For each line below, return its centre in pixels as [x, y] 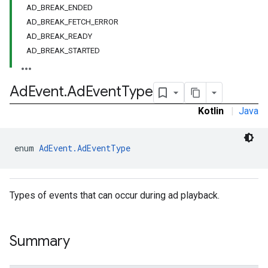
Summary [40, 241]
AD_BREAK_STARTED [63, 51]
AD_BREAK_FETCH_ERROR [72, 22]
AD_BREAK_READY [59, 36]
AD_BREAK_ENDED [60, 7]
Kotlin [211, 111]
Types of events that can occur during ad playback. [115, 195]
